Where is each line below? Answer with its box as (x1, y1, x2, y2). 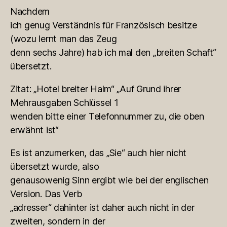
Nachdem (10, 6, 50, 17)
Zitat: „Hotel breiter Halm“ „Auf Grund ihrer (10, 84, 181, 95)
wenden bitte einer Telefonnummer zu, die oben (10, 111, 204, 122)
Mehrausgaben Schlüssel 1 (10, 97, 119, 108)
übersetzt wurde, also (10, 161, 99, 172)
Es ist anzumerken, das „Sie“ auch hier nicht (10, 147, 187, 159)
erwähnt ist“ (10, 125, 59, 136)
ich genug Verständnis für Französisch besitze (10, 20, 197, 31)
